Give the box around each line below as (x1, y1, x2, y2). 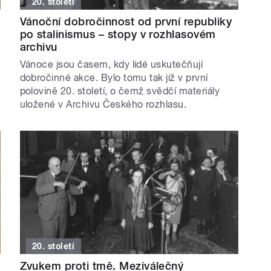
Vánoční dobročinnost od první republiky (19, 15, 232, 28)
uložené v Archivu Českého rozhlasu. (19, 99, 187, 111)
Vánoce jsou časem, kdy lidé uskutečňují (19, 59, 203, 71)
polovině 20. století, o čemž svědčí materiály (19, 85, 220, 97)
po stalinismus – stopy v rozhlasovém (19, 28, 216, 41)
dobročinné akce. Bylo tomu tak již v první (19, 72, 208, 84)
